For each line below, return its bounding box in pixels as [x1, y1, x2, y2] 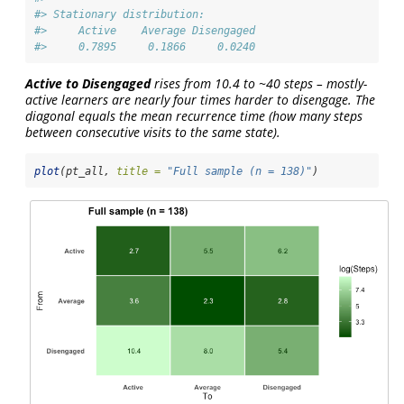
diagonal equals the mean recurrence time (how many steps [25, 107, 363, 125]
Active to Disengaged [25, 75, 151, 93]
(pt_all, [60, 165, 116, 179]
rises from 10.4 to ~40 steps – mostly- [151, 75, 367, 93]
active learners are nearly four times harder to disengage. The [25, 91, 375, 109]
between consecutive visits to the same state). [25, 124, 280, 142]
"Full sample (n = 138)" [167, 165, 312, 179]
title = [116, 165, 161, 179]
